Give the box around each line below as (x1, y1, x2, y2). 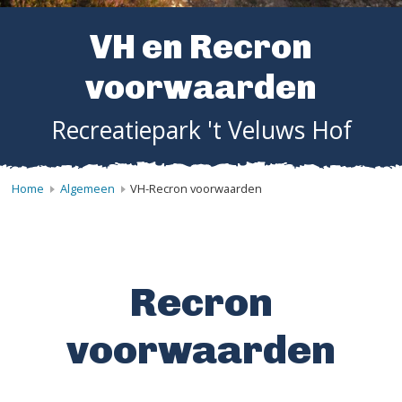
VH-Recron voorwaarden (129, 179, 262, 197)
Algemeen (59, 179, 115, 197)
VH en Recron (90, 26, 312, 68)
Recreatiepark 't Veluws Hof (50, 113, 352, 146)
